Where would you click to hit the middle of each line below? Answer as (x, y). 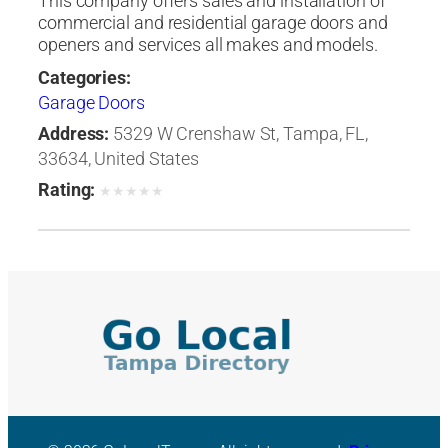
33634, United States (118, 159)
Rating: (67, 190)
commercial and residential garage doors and (213, 23)
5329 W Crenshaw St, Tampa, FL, (241, 134)
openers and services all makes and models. (208, 45)
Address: (74, 134)
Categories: (84, 78)
